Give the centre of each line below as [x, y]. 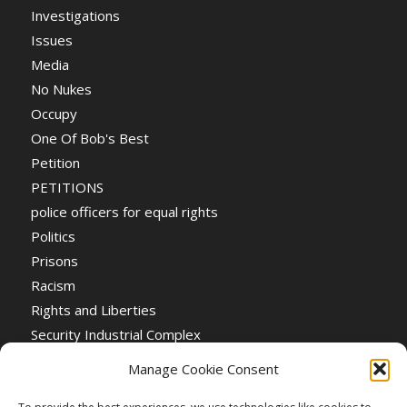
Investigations [75, 15]
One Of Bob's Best [89, 138]
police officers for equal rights [124, 211]
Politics [53, 236]
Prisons [54, 260]
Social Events [71, 383]
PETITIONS [67, 187]
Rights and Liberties [93, 309]
